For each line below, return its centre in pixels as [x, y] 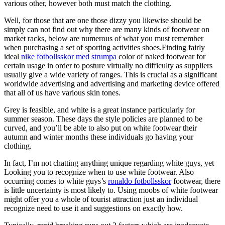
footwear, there [196, 181]
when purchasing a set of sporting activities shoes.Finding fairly [104, 47]
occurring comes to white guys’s [56, 181]
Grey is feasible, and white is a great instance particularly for [99, 109]
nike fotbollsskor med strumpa [69, 56]
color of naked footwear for [161, 56]
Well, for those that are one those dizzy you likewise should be [103, 20]
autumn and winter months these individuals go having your [99, 137]
